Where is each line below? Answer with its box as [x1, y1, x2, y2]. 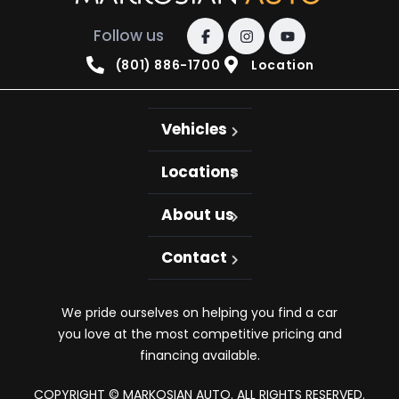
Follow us [94, 25, 164, 46]
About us [160, 204, 234, 225]
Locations [160, 161, 239, 183]
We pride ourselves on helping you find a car [61, 304, 338, 322]
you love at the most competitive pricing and [57, 325, 342, 343]
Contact [160, 247, 227, 268]
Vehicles [160, 118, 227, 140]
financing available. [139, 346, 260, 364]
